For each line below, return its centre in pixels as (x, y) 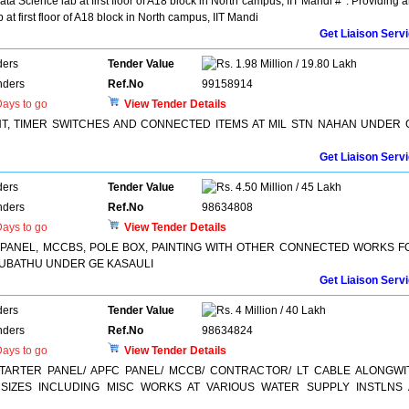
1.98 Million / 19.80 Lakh (295, 64)
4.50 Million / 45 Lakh (287, 187)
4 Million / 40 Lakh (279, 310)
